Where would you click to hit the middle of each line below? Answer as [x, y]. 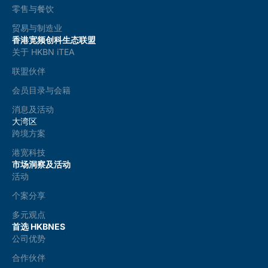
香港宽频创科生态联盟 [54, 39]
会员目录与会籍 [41, 90]
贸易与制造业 [37, 28]
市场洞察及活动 [41, 164]
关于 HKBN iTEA [43, 51]
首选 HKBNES [39, 226]
